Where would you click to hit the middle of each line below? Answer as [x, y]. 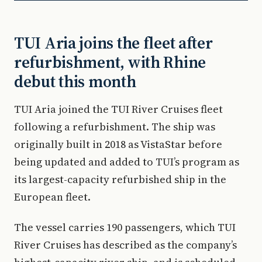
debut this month [75, 81]
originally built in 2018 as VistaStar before [118, 144]
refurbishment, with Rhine [110, 62]
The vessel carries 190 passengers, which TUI [125, 227]
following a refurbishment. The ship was [115, 127]
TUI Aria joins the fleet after [113, 43]
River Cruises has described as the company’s [125, 245]
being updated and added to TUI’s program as [127, 162]
